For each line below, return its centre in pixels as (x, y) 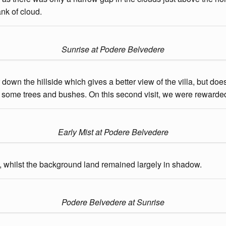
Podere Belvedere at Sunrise (113, 202)
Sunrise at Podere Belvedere (113, 49)
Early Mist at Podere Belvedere (113, 132)
